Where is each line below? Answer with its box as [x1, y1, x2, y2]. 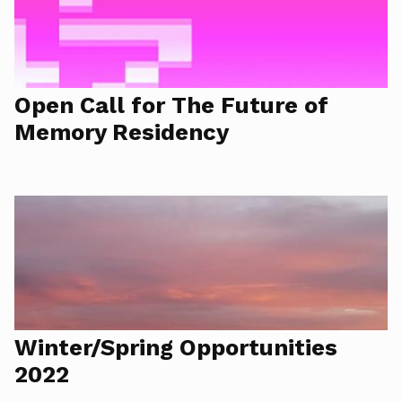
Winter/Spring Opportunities [14, 334, 337, 361]
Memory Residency [14, 118, 229, 145]
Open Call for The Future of [14, 92, 328, 118]
